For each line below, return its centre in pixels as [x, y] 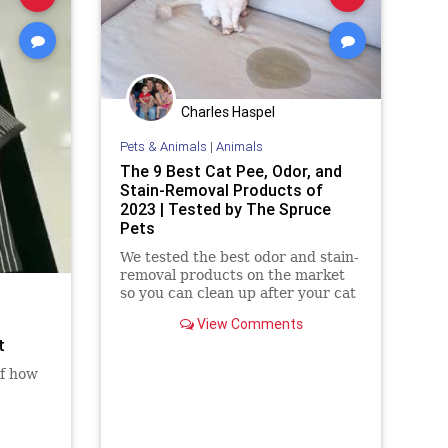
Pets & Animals [163, 147]
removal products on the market [232, 275]
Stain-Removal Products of [221, 190]
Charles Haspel [228, 111]
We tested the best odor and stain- [239, 257]
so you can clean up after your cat [237, 293]
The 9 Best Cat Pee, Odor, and [230, 171]
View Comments [248, 324]
